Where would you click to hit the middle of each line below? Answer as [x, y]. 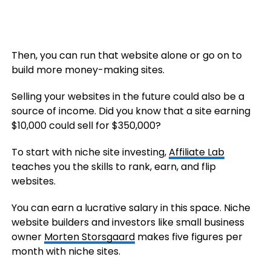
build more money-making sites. [88, 70]
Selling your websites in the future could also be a [128, 96]
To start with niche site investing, [90, 152]
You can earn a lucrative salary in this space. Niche [131, 207]
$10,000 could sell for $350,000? [86, 125]
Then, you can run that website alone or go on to [126, 55]
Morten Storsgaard [89, 237]
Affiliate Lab [196, 152]
